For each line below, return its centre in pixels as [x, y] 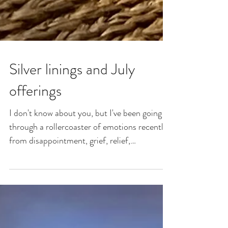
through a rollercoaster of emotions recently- [91, 194]
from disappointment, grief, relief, [70, 208]
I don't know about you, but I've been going [85, 180]
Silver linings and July [72, 136]
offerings [35, 158]
